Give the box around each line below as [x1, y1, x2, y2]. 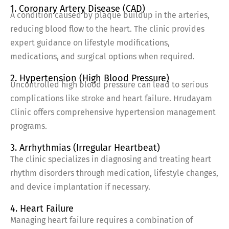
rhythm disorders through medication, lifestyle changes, [10, 168, 218, 178]
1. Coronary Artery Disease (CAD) [10, 3, 145, 15]
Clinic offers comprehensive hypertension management [10, 107, 216, 118]
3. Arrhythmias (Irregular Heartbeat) [10, 142, 160, 154]
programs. [10, 121, 47, 131]
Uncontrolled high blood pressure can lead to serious [10, 80, 208, 90]
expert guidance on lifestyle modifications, [10, 38, 170, 48]
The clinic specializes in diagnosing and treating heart [10, 154, 211, 165]
